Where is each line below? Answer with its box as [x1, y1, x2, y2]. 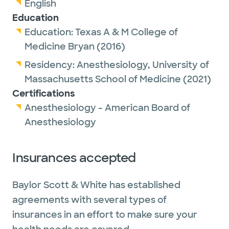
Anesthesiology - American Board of [25, 102, 190, 114]
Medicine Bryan [25, 40, 95, 53]
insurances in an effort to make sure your [12, 209, 197, 221]
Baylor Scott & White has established [12, 179, 180, 191]
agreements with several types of [12, 194, 167, 206]
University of [152, 59, 209, 71]
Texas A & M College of [75, 26, 178, 38]
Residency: [25, 59, 77, 71]
